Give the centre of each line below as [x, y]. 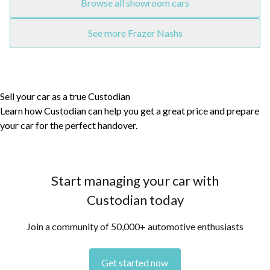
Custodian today [135, 199]
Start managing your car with [135, 180]
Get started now [135, 262]
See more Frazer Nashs [135, 33]
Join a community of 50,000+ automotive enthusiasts [135, 226]
